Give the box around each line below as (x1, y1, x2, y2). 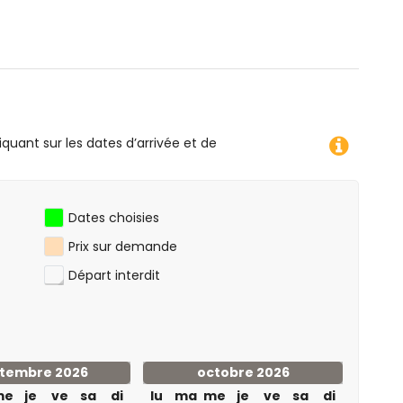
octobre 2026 (196, 363, 290, 381)
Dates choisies (68, 209, 159, 227)
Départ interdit (68, 266, 160, 284)
